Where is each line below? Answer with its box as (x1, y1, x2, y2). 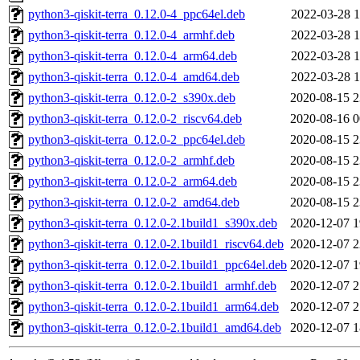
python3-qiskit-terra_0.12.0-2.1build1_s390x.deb (28, 216, 277, 231)
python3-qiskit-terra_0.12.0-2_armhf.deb (28, 153, 235, 168)
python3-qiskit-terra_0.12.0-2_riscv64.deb (28, 112, 242, 126)
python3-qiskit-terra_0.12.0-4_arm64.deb (28, 49, 237, 63)
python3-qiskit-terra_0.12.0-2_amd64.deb (28, 195, 239, 210)
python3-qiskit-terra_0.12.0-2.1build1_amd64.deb (28, 321, 281, 335)
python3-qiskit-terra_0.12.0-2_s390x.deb (28, 91, 235, 105)
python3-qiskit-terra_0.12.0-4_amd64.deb (28, 70, 239, 84)
